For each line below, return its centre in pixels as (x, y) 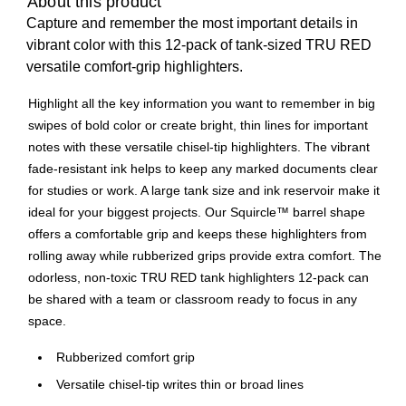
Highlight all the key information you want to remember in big (202, 103)
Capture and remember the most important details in (192, 23)
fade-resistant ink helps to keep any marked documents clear (203, 168)
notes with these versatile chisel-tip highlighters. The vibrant (199, 146)
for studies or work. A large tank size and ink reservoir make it (204, 190)
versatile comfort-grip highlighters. (137, 66)
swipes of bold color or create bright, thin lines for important (198, 125)
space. (48, 320)
